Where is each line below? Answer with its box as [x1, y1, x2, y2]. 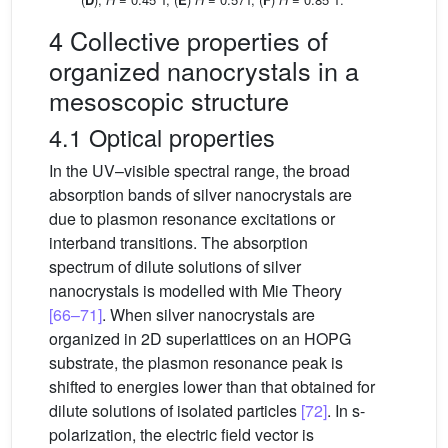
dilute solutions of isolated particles [49, 399, 301, 423]
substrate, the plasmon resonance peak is [49, 351, 343, 375]
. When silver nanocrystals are [102, 303, 315, 327]
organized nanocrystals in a [49, 52, 359, 89]
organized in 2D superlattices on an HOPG [49, 327, 351, 351]
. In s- [327, 399, 365, 423]
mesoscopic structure [49, 82, 289, 119]
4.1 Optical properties [49, 120, 275, 155]
